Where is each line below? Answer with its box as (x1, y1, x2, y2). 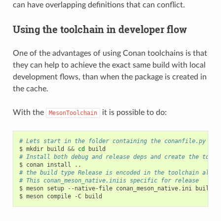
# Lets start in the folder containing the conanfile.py (19, 137, 206, 145)
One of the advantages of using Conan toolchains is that (12, 49, 207, 57)
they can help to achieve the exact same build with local (12, 61, 206, 69)
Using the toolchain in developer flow (12, 22, 187, 36)
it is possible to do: (100, 108, 167, 116)
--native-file (67, 184, 112, 192)
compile (46, 192, 71, 200)
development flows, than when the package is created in (12, 73, 207, 81)
